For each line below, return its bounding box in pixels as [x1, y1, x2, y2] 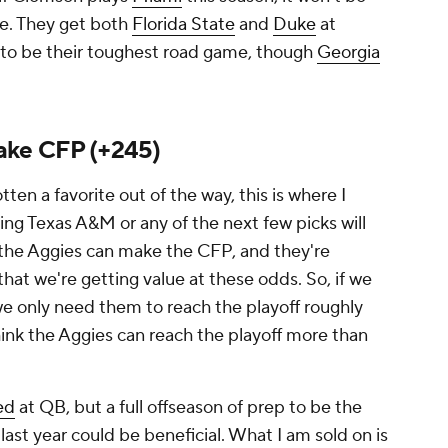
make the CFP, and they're [114, 240, 330, 264]
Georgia [317, 41, 380, 65]
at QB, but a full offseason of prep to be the [15, 396, 362, 420]
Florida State [132, 13, 235, 37]
